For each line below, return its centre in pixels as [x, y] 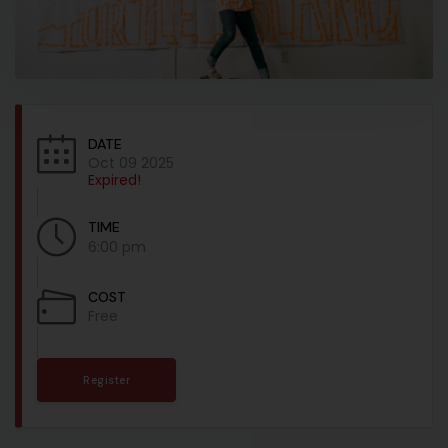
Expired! [114, 179]
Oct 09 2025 [131, 162]
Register [106, 379]
